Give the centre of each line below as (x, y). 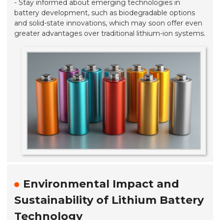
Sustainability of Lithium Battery (109, 200)
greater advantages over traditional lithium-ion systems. (110, 33)
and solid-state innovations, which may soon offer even (109, 23)
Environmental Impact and (101, 184)
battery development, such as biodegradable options (105, 13)
